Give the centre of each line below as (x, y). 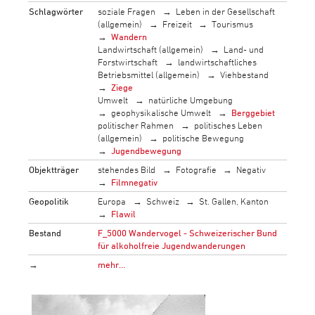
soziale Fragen (127, 11)
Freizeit (177, 24)
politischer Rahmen (136, 125)
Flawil (124, 213)
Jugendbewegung (147, 150)
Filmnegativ (135, 182)
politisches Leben (228, 125)
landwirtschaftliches (217, 62)
